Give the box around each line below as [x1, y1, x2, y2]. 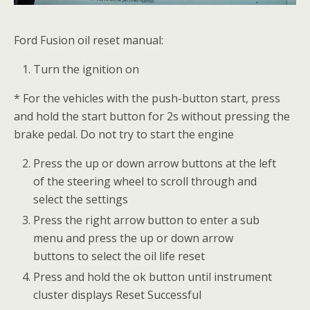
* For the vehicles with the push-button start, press [14, 90, 280, 106]
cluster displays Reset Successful [33, 286, 202, 302]
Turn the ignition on [33, 61, 140, 77]
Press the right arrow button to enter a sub [33, 212, 260, 228]
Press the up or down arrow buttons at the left [33, 155, 277, 171]
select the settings [33, 191, 129, 207]
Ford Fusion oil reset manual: [14, 32, 163, 48]
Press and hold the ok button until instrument [33, 268, 273, 284]
